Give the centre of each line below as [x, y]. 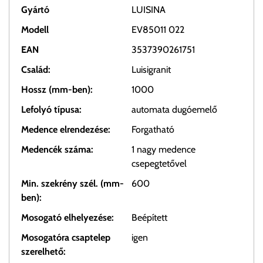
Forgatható [153, 130]
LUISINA [149, 10]
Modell [35, 30]
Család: [36, 70]
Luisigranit [151, 70]
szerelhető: [43, 252]
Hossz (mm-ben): [57, 90]
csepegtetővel [159, 164]
